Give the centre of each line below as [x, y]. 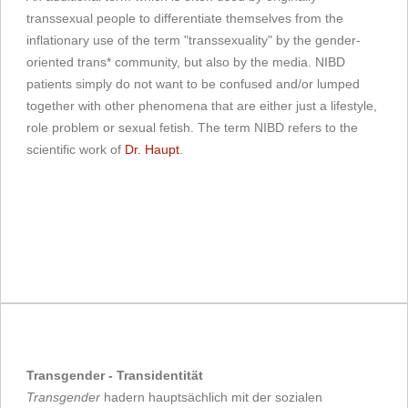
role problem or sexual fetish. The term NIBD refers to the [192, 128]
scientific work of [76, 150]
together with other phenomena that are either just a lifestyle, [202, 106]
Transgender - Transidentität [115, 376]
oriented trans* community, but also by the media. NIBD [186, 62]
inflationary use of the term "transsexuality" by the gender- [194, 41]
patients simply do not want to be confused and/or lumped [193, 84]
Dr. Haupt [152, 150]
